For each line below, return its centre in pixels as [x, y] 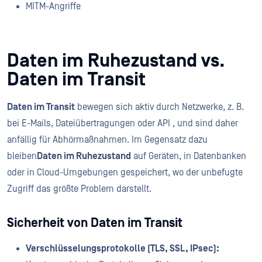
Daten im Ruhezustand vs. [116, 61]
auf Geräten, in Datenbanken [189, 156]
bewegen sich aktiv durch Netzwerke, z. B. [159, 107]
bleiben [22, 156]
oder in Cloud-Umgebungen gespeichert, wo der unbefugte [125, 172]
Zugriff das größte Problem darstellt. [80, 189]
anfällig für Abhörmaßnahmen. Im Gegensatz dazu [107, 139]
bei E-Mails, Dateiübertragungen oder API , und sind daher [123, 123]
